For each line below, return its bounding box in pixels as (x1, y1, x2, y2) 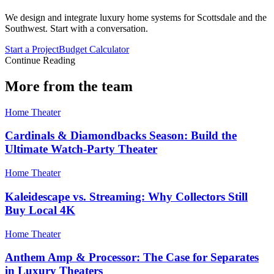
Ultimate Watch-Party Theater (5, 143, 157, 156)
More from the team (5, 78, 133, 94)
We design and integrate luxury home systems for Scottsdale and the (5, 12, 267, 23)
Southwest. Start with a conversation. (5, 23, 148, 34)
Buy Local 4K (5, 203, 75, 217)
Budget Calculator (59, 43, 129, 54)
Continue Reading (5, 54, 75, 65)
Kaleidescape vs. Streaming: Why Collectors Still (5, 190, 248, 203)
